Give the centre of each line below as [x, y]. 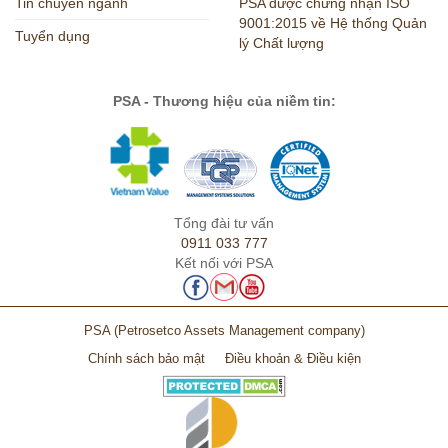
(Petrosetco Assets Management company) [239, 330]
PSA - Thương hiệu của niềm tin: [224, 100]
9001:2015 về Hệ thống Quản [333, 23]
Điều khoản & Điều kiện [292, 358]
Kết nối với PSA [224, 262]
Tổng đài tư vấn [224, 222]
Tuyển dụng [52, 36]
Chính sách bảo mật [146, 358]
